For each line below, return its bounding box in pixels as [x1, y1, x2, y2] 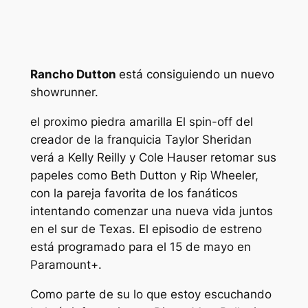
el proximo [30, 115, 91, 129]
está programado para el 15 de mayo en [30, 240, 251, 254]
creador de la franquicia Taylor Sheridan [30, 133, 252, 147]
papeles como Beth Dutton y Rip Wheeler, [30, 168, 258, 183]
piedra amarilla [90, 115, 176, 129]
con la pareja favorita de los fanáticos [30, 186, 238, 201]
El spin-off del [175, 115, 253, 129]
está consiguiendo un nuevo [118, 67, 274, 82]
